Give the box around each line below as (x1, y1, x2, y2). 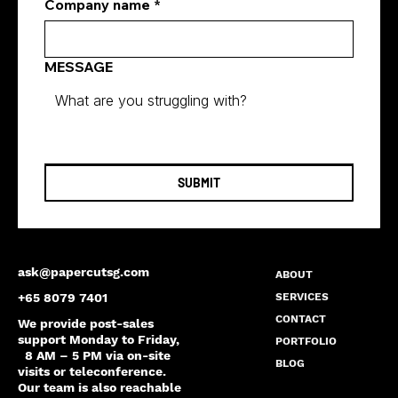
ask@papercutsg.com (17, 264, 149, 279)
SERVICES (275, 290, 330, 303)
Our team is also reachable (17, 379, 181, 394)
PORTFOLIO (275, 334, 338, 347)
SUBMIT (177, 175, 220, 191)
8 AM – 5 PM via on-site (17, 347, 171, 362)
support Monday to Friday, (17, 331, 183, 346)
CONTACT (275, 312, 327, 325)
